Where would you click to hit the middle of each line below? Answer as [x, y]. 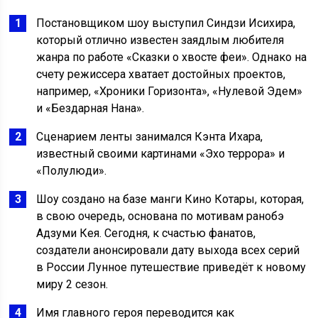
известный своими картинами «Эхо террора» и [161, 154]
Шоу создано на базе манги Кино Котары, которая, [170, 199]
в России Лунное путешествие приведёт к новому [171, 268]
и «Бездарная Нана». [91, 109]
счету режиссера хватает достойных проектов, [161, 75]
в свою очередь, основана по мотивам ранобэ [160, 216]
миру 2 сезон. [72, 285]
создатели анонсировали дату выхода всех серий [168, 251]
